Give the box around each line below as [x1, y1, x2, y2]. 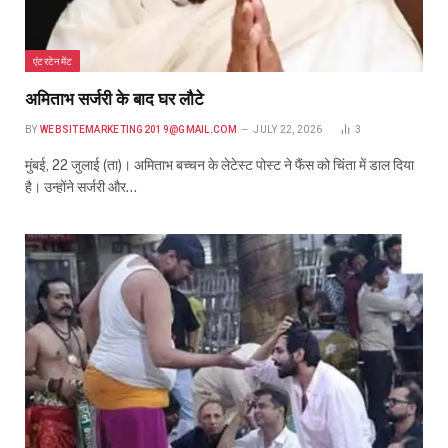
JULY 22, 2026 [253, 124, 323, 136]
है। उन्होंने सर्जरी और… [25, 179, 137, 196]
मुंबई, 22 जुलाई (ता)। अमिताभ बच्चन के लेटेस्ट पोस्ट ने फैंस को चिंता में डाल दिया [25, 157, 414, 174]
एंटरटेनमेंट [33, 55, 73, 68]
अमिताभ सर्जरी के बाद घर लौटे [25, 89, 204, 110]
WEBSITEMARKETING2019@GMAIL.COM [39, 124, 237, 136]
